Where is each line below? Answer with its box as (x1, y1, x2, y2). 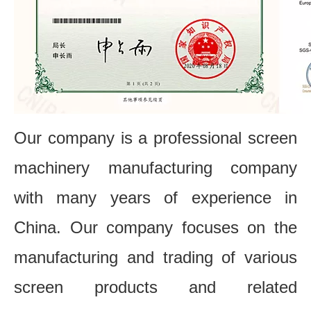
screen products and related (14, 277, 297, 296)
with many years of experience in (14, 187, 297, 207)
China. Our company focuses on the (14, 217, 297, 237)
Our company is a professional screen (14, 128, 297, 147)
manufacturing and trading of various (14, 247, 297, 267)
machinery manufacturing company (14, 158, 297, 177)
